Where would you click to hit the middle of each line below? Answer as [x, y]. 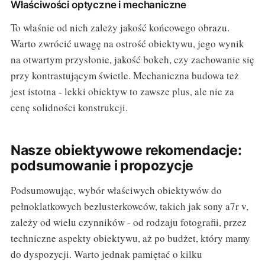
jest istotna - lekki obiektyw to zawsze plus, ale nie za [122, 91]
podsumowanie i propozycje [102, 165]
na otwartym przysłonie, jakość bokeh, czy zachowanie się [132, 59]
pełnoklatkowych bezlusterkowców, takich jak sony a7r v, [129, 206]
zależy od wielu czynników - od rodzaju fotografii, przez [128, 222]
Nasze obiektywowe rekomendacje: [126, 150]
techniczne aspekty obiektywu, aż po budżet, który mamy [130, 238]
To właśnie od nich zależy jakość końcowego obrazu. [120, 27]
